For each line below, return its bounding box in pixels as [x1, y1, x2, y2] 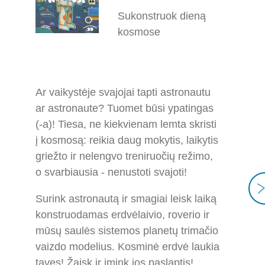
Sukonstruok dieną [118, 10, 206, 22]
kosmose [118, 26, 161, 38]
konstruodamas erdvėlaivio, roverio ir [35, 208, 209, 221]
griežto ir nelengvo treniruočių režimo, [35, 150, 213, 162]
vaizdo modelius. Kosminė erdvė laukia [35, 240, 219, 253]
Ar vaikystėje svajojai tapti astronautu [35, 86, 211, 98]
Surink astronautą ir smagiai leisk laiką [35, 192, 216, 205]
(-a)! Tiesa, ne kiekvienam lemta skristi [35, 118, 216, 130]
